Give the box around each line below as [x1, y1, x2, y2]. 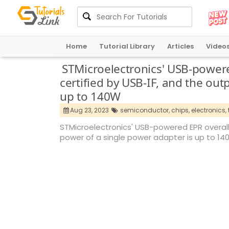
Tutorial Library [99, 41, 155, 51]
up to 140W [60, 88, 121, 104]
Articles [167, 41, 194, 51]
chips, [171, 106, 190, 114]
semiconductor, [120, 106, 170, 114]
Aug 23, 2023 [70, 106, 111, 114]
